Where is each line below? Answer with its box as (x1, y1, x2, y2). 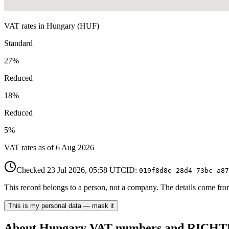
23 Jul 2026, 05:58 (47, 165, 107, 174)
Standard (4, 38, 33, 48)
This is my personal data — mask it (8, 201, 114, 210)
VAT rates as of (4, 143, 54, 152)
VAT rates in (4, 21, 47, 30)
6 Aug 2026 (56, 143, 94, 152)
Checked (16, 165, 45, 174)
